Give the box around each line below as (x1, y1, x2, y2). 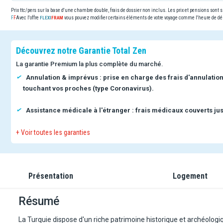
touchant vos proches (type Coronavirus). (23, 84, 154, 92)
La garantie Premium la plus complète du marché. (16, 60, 163, 68)
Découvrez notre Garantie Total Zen (16, 45, 146, 56)
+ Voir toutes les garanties (16, 128, 90, 136)
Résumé (18, 194, 59, 208)
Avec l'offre (16, 14, 40, 20)
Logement (173, 171, 208, 181)
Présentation (28, 171, 73, 181)
